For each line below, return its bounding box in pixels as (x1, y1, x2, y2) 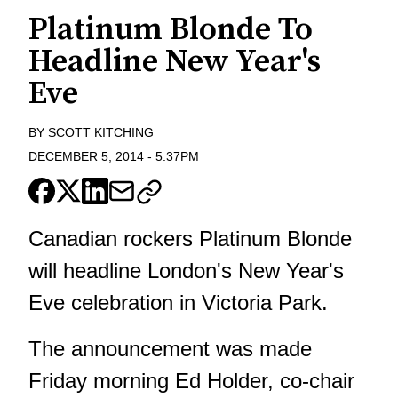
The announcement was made (28, 337, 312, 362)
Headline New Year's (28, 42, 321, 83)
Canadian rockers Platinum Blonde (28, 227, 352, 251)
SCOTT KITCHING (48, 125, 154, 140)
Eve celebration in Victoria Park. (28, 291, 328, 315)
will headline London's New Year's (28, 259, 344, 283)
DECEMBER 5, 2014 (28, 149, 144, 164)
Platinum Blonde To (28, 10, 313, 51)
